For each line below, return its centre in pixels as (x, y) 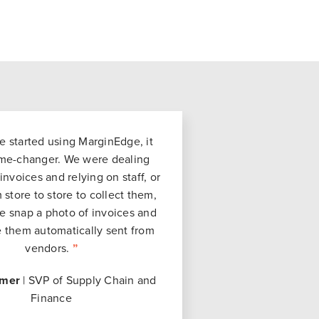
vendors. (49, 248)
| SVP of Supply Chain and (88, 280)
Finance (51, 298)
